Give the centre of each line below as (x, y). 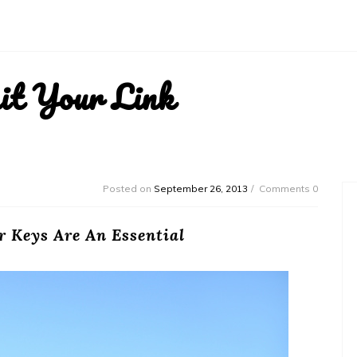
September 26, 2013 (201, 188)
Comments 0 (288, 188)
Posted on (128, 188)
